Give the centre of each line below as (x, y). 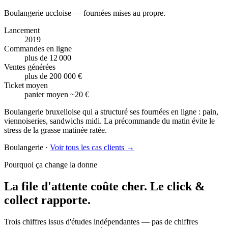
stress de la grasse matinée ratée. (55, 130)
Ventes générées (30, 67)
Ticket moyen (26, 85)
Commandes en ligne (38, 49)
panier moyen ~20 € (57, 95)
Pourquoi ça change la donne (51, 165)
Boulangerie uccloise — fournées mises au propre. (85, 13)
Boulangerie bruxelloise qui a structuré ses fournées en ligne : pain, (111, 112)
